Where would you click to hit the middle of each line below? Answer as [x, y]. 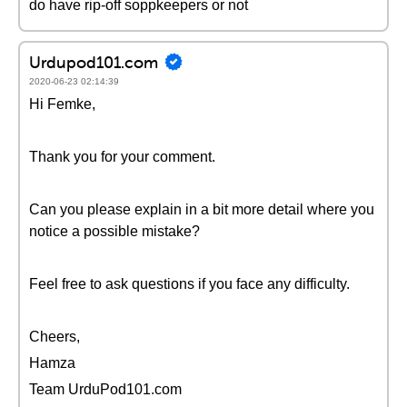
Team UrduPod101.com [105, 389]
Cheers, [55, 337]
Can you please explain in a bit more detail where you [202, 209]
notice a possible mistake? [114, 231]
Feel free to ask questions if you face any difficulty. [189, 284]
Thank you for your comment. [122, 157]
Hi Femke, [62, 104]
